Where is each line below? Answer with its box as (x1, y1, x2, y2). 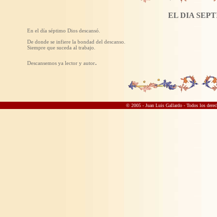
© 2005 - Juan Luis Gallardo (125, 103, 184, 108)
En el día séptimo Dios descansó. (27, 27, 100, 33)
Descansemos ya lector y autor (27, 60, 95, 66)
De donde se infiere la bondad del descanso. (27, 38, 125, 45)
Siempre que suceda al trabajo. (27, 44, 95, 50)
